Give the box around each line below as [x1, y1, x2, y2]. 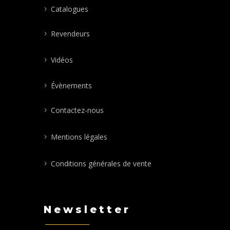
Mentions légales [50, 132, 107, 142]
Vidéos [50, 54, 73, 65]
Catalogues [50, 4, 88, 14]
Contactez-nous [50, 105, 104, 115]
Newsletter [43, 203, 131, 216]
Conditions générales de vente [50, 159, 151, 169]
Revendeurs [50, 29, 90, 39]
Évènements [50, 80, 92, 90]
